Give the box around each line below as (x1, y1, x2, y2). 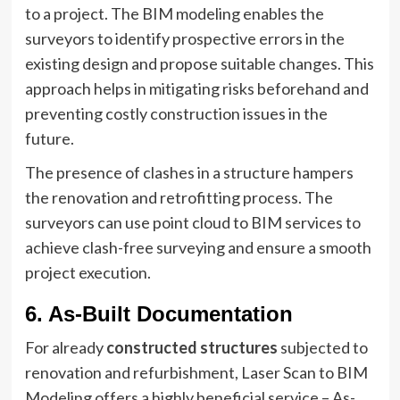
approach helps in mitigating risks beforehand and (24, 79, 369, 98)
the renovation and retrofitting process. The (24, 187, 333, 207)
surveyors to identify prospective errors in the (24, 29, 345, 48)
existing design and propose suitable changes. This (24, 54, 374, 73)
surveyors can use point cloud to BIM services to (24, 212, 361, 232)
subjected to (279, 337, 368, 357)
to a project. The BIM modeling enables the (24, 4, 324, 23)
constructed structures (105, 337, 278, 357)
